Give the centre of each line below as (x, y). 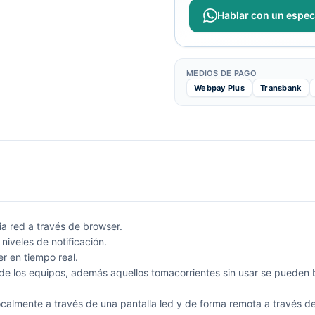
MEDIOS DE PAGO (221, 73)
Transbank (281, 88)
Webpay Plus (220, 88)
